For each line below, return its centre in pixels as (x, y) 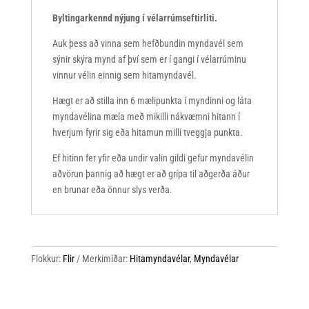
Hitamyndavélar (159, 259)
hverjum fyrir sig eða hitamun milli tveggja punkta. (147, 133)
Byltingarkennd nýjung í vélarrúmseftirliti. (134, 18)
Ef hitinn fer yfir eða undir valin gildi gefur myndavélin (153, 158)
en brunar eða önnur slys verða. (112, 190)
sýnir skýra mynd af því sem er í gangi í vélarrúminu (149, 60)
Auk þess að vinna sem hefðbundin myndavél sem (148, 44)
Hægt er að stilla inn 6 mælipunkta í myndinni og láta (152, 101)
